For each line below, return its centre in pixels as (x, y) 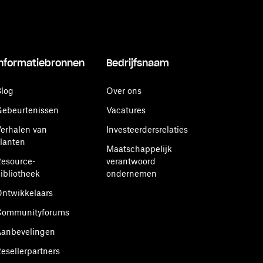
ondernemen (131, 173)
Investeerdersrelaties (147, 129)
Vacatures (126, 110)
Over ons (124, 91)
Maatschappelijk (139, 149)
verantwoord (131, 161)
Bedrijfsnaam (138, 63)
